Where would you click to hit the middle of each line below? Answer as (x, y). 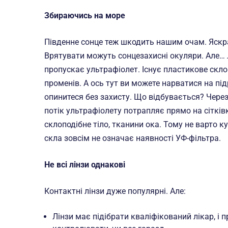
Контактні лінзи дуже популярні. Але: (115, 191)
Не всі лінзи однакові (85, 165)
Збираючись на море (85, 16)
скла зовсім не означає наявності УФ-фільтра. (133, 138)
